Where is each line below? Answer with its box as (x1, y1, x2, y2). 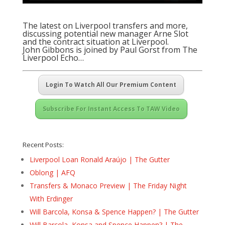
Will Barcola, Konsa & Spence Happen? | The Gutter (29, 206, 199, 216)
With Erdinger (29, 193, 73, 203)
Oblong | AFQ (29, 167, 75, 177)
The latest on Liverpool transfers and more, (22, 20, 188, 31)
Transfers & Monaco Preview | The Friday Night (29, 180, 187, 190)
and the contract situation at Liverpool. (22, 36, 169, 47)
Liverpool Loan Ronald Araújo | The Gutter (29, 154, 170, 164)
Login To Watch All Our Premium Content (46, 80, 177, 89)
